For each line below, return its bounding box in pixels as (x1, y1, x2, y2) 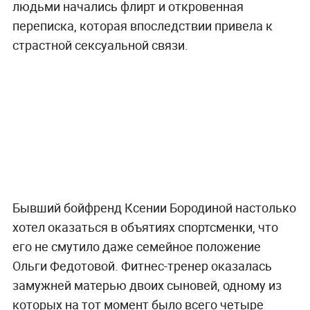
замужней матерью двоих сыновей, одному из (12, 276, 282, 293)
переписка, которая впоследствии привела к (12, 17, 273, 34)
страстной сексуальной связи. (12, 36, 191, 53)
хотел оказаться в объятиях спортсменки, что (12, 218, 278, 235)
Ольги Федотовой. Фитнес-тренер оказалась (12, 257, 272, 274)
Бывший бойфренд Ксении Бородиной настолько (12, 199, 296, 216)
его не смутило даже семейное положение (12, 237, 261, 255)
